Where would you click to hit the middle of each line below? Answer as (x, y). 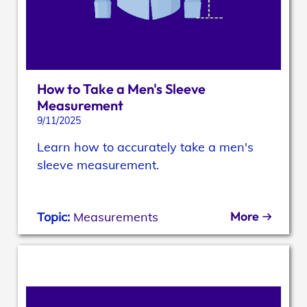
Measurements (116, 217)
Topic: (56, 217)
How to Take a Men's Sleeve (122, 89)
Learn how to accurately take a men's (146, 147)
